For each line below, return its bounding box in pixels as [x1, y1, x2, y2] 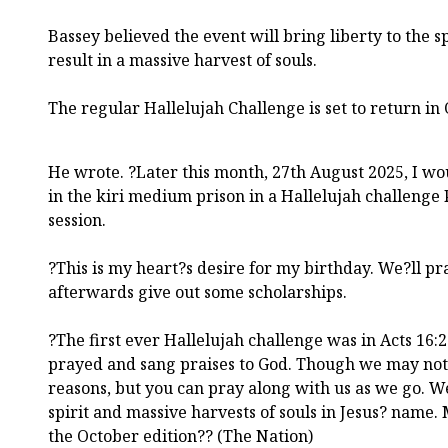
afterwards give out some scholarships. [48, 281, 347, 304]
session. [48, 209, 106, 232]
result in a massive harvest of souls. [48, 49, 317, 72]
